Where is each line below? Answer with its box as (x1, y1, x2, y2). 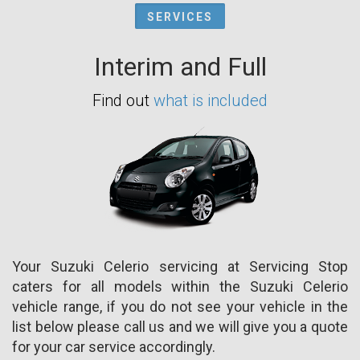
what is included (153, 90, 268, 110)
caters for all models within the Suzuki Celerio (12, 277, 348, 295)
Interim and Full (93, 51, 267, 82)
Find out (92, 90, 153, 110)
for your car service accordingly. (12, 337, 215, 355)
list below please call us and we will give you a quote (12, 317, 348, 335)
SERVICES (147, 10, 213, 23)
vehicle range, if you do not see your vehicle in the (12, 297, 348, 315)
